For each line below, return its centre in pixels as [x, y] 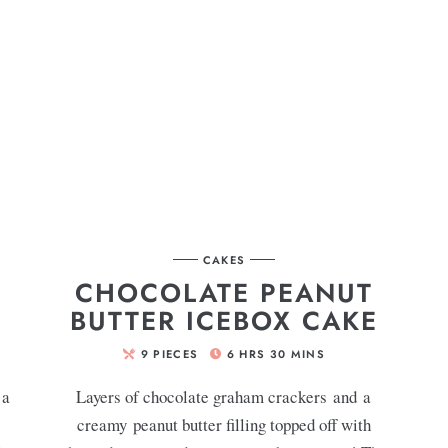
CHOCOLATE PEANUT [224, 292]
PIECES [176, 353]
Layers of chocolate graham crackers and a [224, 396]
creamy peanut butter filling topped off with [223, 424]
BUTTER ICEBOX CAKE [224, 320]
